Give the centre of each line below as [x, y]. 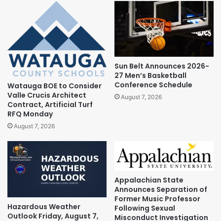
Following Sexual [145, 208]
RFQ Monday [30, 114]
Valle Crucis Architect [47, 95]
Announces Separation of [161, 189]
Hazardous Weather [44, 206]
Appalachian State [149, 180]
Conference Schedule [153, 85]
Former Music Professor [157, 199]
